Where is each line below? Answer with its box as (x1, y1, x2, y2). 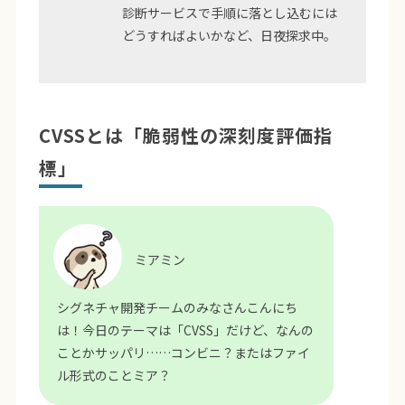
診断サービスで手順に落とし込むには (121, 3, 337, 22)
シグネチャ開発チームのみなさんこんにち (56, 297, 297, 316)
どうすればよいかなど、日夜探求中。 (121, 25, 336, 44)
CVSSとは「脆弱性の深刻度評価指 (38, 121, 333, 148)
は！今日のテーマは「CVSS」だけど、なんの (56, 320, 314, 339)
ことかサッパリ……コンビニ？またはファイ (56, 343, 310, 362)
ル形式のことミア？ (56, 365, 171, 384)
